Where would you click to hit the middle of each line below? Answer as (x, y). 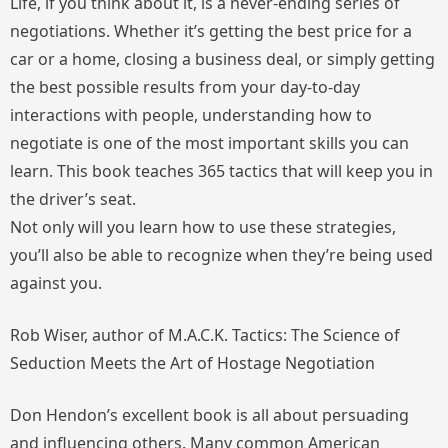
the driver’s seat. (73, 198)
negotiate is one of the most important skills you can (209, 142)
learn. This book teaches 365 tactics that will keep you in (221, 170)
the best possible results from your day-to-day (185, 86)
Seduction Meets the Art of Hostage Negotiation (192, 362)
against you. (56, 282)
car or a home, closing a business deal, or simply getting (222, 58)
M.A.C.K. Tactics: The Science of (284, 334)
